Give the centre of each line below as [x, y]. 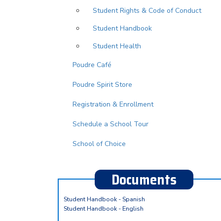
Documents [144, 180]
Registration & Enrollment [113, 104]
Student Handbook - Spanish [104, 199]
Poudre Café [92, 65]
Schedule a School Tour [110, 124]
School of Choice [99, 144]
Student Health [117, 46]
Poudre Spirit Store [102, 85]
